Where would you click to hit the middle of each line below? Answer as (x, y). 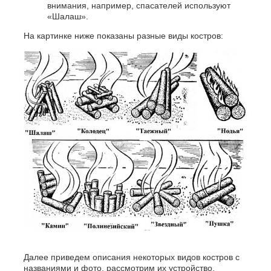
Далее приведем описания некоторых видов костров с (131, 257)
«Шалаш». (67, 17)
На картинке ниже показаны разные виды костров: (123, 36)
